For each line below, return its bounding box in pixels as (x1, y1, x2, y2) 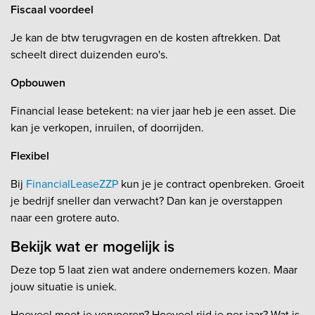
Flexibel (11, 147, 49, 164)
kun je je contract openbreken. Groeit (118, 175, 304, 192)
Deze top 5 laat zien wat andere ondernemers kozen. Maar (11, 261, 297, 278)
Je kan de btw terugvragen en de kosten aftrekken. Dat (11, 29, 281, 46)
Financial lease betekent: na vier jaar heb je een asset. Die (11, 102, 296, 119)
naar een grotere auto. (11, 209, 120, 226)
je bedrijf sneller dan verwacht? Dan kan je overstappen (11, 192, 283, 209)
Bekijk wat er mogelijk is (11, 235, 174, 258)
